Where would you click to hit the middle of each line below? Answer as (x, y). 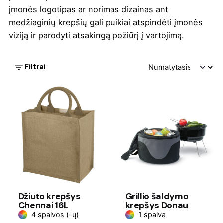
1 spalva (152, 215)
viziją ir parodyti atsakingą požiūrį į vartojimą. (97, 36)
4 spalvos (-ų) (55, 215)
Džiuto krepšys (49, 196)
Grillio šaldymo (157, 196)
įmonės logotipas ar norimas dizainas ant (89, 10)
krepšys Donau (157, 205)
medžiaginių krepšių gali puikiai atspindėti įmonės (106, 23)
